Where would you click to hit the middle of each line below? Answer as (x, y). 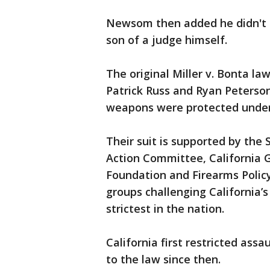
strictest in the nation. (165, 209)
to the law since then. (163, 259)
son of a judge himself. (168, 40)
